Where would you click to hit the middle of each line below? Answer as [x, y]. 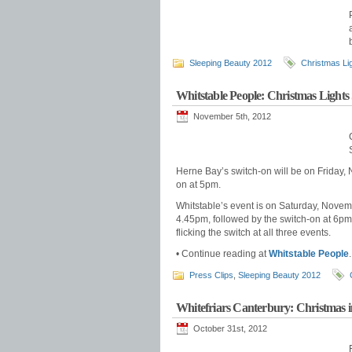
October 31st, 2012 [230, 328]
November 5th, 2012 [232, 116]
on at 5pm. [198, 185]
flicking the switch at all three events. [253, 233]
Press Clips [211, 275]
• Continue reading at [222, 254]
